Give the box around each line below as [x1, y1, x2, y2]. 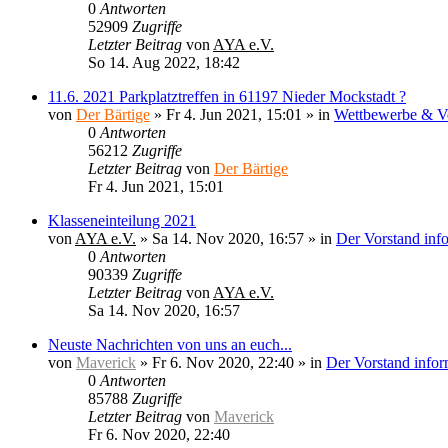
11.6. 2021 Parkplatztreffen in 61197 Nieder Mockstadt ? [48, 88, 406, 105]
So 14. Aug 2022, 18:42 [88, 54, 240, 71]
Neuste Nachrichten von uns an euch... [48, 336, 292, 353]
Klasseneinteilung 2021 [48, 212, 196, 229]
